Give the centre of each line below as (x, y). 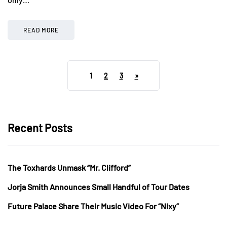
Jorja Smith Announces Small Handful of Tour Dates (99, 186)
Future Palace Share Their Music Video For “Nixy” (93, 206)
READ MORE (41, 30)
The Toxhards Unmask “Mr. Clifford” (69, 167)
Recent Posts (40, 127)
